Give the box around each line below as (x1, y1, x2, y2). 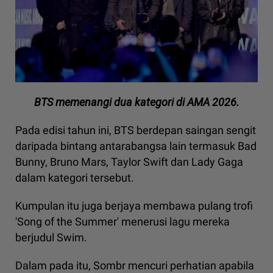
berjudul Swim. (15, 231, 87, 244)
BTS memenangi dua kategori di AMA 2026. (34, 96, 239, 109)
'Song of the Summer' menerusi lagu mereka (15, 215, 230, 229)
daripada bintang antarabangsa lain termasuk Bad (15, 140, 257, 153)
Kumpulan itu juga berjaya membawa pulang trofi (15, 199, 253, 213)
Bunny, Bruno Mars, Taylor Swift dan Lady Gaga (15, 155, 243, 169)
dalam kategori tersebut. (15, 171, 134, 185)
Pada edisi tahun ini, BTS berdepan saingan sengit (15, 124, 256, 137)
